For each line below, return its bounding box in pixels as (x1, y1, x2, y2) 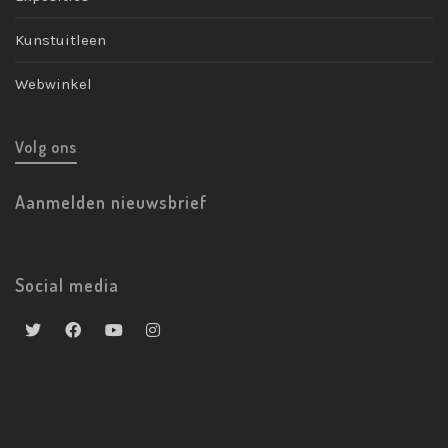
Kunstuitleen (15, 30, 106, 49)
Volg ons (15, 136, 77, 157)
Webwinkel (15, 74, 92, 93)
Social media (15, 273, 119, 296)
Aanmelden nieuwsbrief (15, 190, 208, 213)
